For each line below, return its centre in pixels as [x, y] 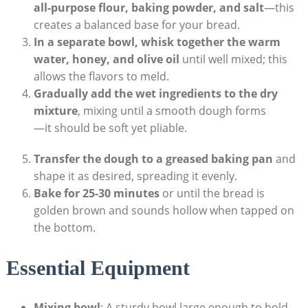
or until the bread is [212, 193]
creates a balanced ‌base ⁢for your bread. [136, 24]
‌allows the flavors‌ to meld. [101, 76]
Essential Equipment [98, 267]
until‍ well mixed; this [233, 59]
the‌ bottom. [64, 227]
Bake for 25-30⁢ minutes [96, 193]
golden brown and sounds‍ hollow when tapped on [164, 210]
